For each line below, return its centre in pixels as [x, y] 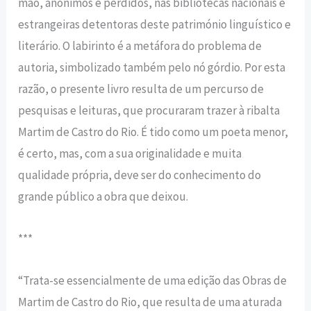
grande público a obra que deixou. [103, 196]
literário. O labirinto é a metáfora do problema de [140, 45]
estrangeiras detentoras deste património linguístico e [155, 24]
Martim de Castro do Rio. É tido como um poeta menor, [153, 132]
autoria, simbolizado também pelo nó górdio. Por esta [152, 67]
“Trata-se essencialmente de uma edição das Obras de [153, 281]
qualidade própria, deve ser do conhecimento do [140, 175]
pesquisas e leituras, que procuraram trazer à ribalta [149, 110]
